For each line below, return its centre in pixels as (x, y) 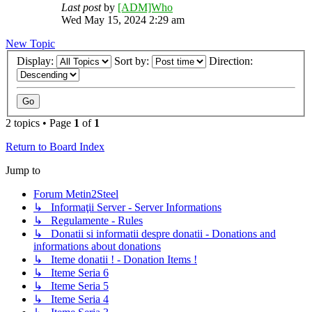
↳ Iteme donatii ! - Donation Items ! (115, 260)
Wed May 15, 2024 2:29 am (123, 19)
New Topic (30, 43)
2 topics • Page (40, 123)
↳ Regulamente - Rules (88, 221)
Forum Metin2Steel (76, 194)
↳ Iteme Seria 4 (71, 299)
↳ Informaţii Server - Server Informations (127, 208)
